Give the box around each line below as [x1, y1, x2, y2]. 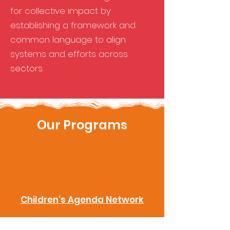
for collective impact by [10, 5, 111, 17]
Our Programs [37, 117, 127, 133]
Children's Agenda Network [21, 194, 144, 206]
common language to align [10, 33, 126, 46]
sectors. [10, 62, 46, 74]
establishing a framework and [10, 19, 136, 31]
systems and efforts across [10, 48, 128, 60]
